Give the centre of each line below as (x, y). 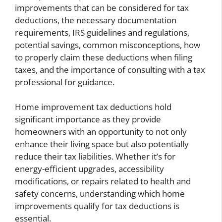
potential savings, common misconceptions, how (108, 45)
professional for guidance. (65, 82)
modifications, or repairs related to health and (103, 181)
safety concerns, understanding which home (100, 194)
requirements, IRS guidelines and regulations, (102, 32)
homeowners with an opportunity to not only (101, 132)
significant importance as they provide (88, 119)
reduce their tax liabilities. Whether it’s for (95, 157)
